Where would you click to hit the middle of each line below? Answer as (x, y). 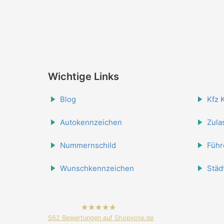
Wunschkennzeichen (97, 168)
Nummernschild (88, 145)
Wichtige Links (83, 77)
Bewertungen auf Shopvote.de (107, 218)
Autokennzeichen (91, 122)
